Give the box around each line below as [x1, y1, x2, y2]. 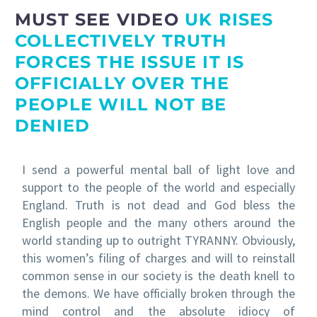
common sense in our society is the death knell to [22, 267, 295, 284]
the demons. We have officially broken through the [22, 284, 295, 301]
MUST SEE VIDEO [15, 8, 185, 30]
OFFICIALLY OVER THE [15, 72, 229, 93]
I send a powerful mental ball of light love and [22, 161, 295, 178]
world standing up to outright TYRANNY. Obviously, [22, 231, 295, 248]
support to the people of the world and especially [22, 178, 295, 195]
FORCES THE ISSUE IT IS [15, 51, 245, 72]
